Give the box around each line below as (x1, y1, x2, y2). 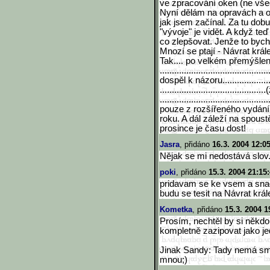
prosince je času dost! (160, 124, 246, 133)
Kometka (160, 205, 192, 214)
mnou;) (160, 255, 187, 265)
